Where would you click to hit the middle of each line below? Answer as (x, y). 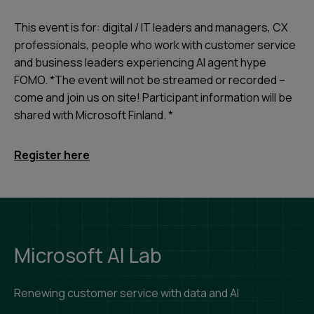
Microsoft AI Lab (88, 255)
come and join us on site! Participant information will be (153, 97)
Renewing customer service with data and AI (127, 293)
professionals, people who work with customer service (155, 45)
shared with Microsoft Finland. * (94, 115)
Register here (52, 155)
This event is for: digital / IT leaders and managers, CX (151, 27)
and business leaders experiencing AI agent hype (140, 62)
